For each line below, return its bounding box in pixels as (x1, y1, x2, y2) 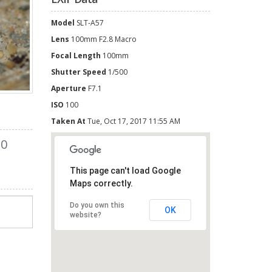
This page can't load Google (69, 166, 181, 176)
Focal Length (50, 50, 103, 61)
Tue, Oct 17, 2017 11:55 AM (87, 116, 180, 126)
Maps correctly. (69, 178, 133, 189)
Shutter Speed (50, 67, 108, 77)
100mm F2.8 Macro (70, 34, 137, 44)
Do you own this (69, 201, 124, 210)
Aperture (50, 83, 88, 93)
